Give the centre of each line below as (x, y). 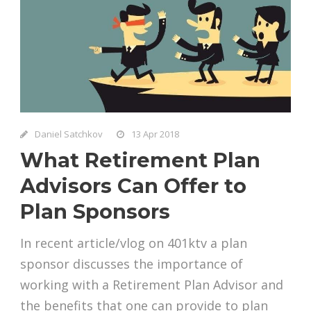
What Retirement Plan (140, 160)
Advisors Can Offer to (133, 185)
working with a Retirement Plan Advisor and (152, 284)
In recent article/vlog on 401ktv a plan (134, 243)
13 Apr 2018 (155, 134)
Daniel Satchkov (69, 134)
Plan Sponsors (95, 211)
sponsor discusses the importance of (132, 263)
